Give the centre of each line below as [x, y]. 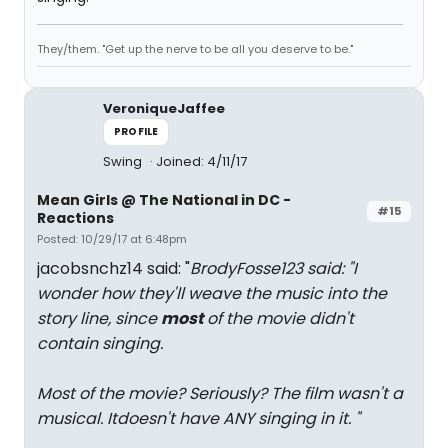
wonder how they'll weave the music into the [212, 293]
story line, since [99, 318]
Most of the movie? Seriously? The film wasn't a [220, 393]
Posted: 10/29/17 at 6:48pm [112, 239]
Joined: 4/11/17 [201, 161]
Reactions [75, 218]
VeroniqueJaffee [164, 108]
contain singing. [100, 343]
